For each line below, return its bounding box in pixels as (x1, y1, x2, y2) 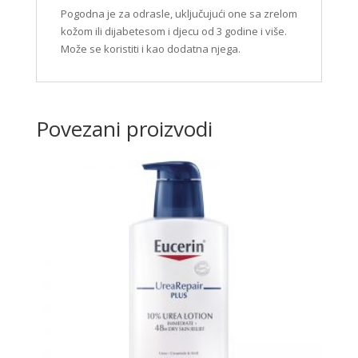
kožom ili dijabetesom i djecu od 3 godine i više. (60, 24, 287, 39)
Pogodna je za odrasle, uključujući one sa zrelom (60, 6, 297, 22)
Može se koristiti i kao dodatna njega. (60, 42, 241, 57)
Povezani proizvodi (35, 114, 213, 144)
